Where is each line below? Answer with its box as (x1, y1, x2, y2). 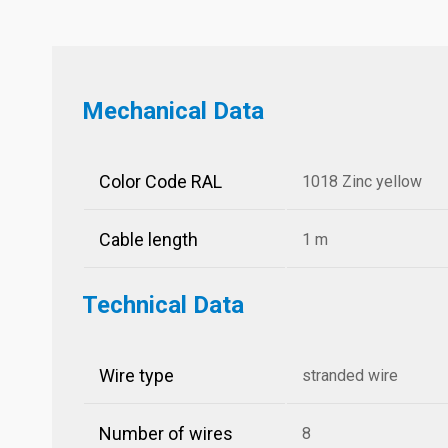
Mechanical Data (82, 97, 264, 125)
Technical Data (82, 291, 244, 319)
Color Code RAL (99, 171, 222, 192)
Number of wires (99, 423, 233, 444)
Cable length (99, 229, 198, 250)
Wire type (99, 365, 174, 386)
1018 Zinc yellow (302, 172, 422, 191)
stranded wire (302, 366, 398, 385)
